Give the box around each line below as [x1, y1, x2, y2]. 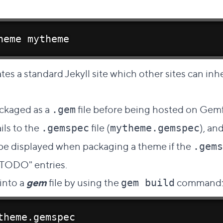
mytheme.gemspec [110, 122, 200, 134]
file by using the [47, 175, 121, 189]
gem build [121, 177, 175, 189]
